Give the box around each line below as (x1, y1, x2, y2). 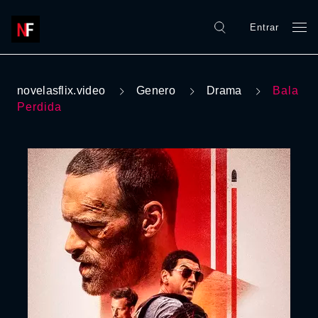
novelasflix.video (17, 84, 106, 97)
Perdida (17, 101, 62, 113)
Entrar (250, 21, 279, 33)
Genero (136, 84, 175, 97)
